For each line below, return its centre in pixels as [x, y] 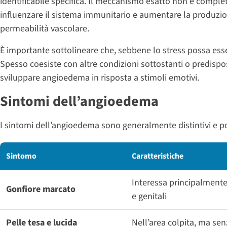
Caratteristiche [158, 156]
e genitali [149, 196]
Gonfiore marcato [41, 189]
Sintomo [21, 156]
